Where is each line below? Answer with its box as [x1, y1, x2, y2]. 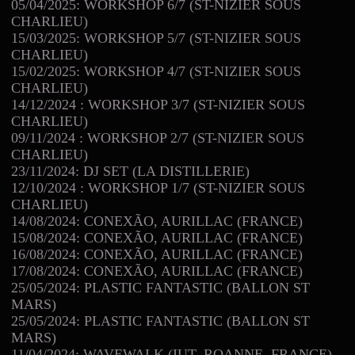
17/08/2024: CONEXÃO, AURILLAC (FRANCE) [11, 262, 303, 279]
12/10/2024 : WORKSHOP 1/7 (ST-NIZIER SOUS [11, 179, 305, 196]
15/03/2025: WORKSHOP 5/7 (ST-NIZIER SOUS [11, 29, 301, 46]
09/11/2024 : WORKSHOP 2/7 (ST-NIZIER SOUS [11, 129, 304, 146]
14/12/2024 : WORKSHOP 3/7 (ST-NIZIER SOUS [11, 96, 305, 113]
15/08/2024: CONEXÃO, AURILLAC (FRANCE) [11, 229, 303, 246]
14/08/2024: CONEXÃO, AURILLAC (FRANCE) [11, 212, 303, 229]
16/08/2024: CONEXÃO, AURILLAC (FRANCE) [11, 246, 303, 262]
